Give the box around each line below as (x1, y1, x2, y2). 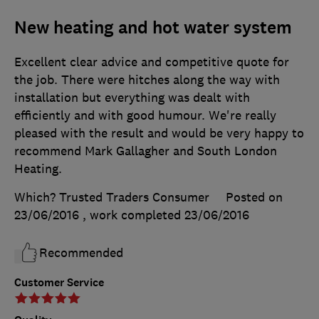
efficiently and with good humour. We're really (14, 107, 276, 123)
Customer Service (14, 274, 104, 290)
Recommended (39, 244, 123, 261)
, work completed (83, 206, 184, 223)
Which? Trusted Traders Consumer (14, 189, 209, 205)
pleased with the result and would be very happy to (14, 125, 304, 141)
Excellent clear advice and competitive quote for (14, 53, 289, 70)
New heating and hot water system (14, 16, 292, 39)
